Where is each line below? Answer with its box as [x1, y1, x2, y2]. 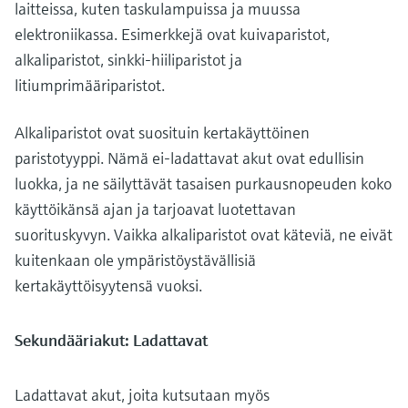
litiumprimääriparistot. [15, 74, 165, 96]
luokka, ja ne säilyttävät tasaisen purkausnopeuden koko [15, 172, 392, 194]
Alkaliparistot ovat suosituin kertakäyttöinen [15, 121, 310, 143]
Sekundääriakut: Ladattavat [15, 329, 208, 351]
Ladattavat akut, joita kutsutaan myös [15, 383, 270, 405]
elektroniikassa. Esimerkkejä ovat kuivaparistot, [15, 23, 330, 45]
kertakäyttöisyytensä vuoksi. [15, 274, 202, 296]
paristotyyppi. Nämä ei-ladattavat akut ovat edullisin [15, 147, 364, 168]
